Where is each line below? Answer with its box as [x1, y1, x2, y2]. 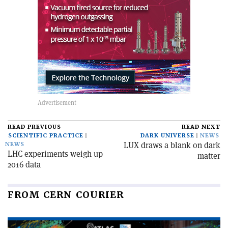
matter [197, 151, 220, 162]
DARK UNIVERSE [140, 132, 194, 140]
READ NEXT [182, 123, 220, 131]
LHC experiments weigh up [8, 149, 103, 160]
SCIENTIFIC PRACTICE [8, 132, 83, 140]
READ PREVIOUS [8, 123, 61, 131]
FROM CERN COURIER [8, 189, 124, 201]
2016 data [8, 159, 41, 170]
